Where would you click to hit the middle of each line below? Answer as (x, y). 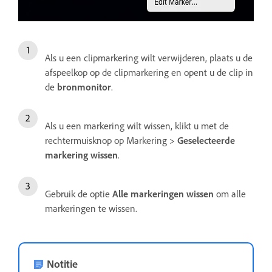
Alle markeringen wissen (163, 194)
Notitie (62, 264)
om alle (230, 194)
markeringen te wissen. (91, 209)
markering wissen (81, 155)
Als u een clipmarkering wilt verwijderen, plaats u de (149, 58)
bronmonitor (84, 87)
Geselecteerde (206, 141)
